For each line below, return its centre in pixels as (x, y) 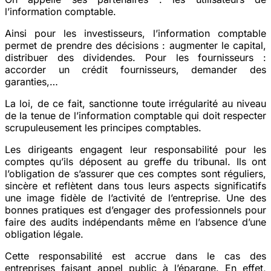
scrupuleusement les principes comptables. (103, 127)
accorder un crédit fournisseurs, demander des (135, 69)
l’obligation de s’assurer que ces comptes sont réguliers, (135, 173)
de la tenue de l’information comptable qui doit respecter (135, 115)
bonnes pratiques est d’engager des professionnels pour (135, 210)
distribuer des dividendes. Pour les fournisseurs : (135, 57)
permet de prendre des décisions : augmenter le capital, (135, 45)
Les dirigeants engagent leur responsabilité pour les (135, 149)
